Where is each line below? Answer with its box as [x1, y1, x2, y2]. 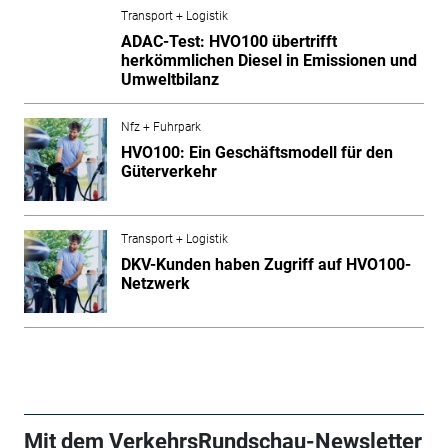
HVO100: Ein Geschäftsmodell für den [120, 142, 393, 162]
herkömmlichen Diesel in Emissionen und [120, 50, 417, 70]
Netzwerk [120, 273, 190, 293]
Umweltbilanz [120, 69, 219, 89]
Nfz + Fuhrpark [120, 119, 201, 134]
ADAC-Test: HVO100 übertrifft [120, 31, 337, 51]
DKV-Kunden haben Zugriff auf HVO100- [120, 254, 411, 274]
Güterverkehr [120, 161, 217, 181]
